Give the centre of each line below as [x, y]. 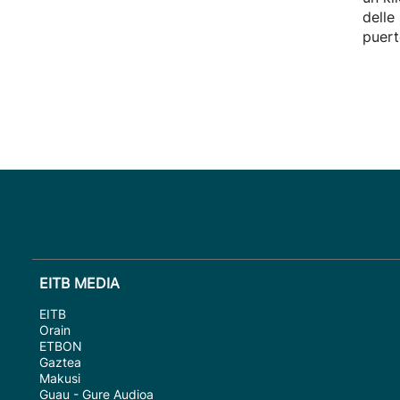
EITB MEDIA [79, 283]
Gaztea [60, 362]
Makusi [60, 378]
